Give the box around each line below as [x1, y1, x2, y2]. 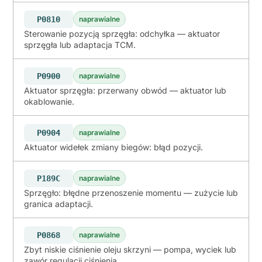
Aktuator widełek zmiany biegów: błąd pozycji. [24, 142, 203, 152]
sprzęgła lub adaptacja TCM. [24, 39, 136, 50]
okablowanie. [24, 96, 74, 106]
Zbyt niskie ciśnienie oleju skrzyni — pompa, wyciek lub [24, 244, 236, 254]
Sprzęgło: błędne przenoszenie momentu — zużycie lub [24, 187, 238, 198]
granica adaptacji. [24, 198, 93, 209]
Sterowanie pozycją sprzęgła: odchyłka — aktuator [24, 28, 220, 39]
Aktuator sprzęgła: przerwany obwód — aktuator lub [24, 85, 226, 95]
